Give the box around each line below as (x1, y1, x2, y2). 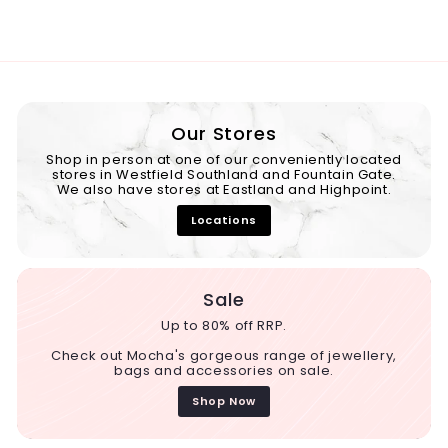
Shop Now (191, 392, 257, 409)
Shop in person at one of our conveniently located (46, 149, 402, 169)
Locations (191, 211, 257, 228)
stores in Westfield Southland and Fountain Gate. (51, 164, 397, 184)
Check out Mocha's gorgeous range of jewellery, (51, 345, 397, 365)
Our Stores (170, 120, 278, 146)
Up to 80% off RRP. (161, 315, 287, 335)
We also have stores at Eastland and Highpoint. (56, 179, 392, 199)
